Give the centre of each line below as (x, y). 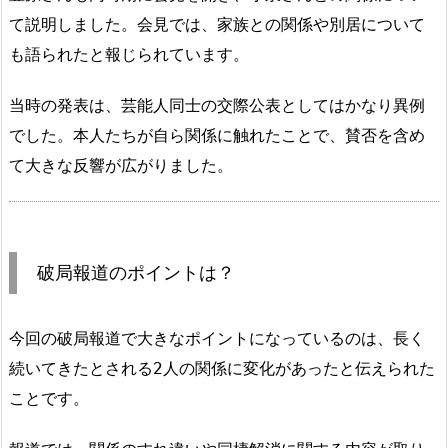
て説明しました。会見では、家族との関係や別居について (217, 24)
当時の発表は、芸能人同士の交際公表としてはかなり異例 (217, 105)
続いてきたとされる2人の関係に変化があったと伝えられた (222, 369)
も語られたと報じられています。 (129, 54)
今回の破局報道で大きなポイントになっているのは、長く (217, 339)
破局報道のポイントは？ (136, 273)
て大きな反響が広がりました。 (121, 165)
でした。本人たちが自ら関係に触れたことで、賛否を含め (217, 135)
